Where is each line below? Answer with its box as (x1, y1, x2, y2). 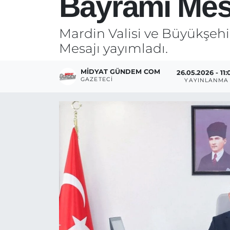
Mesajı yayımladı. (59, 41, 168, 56)
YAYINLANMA (184, 77, 229, 84)
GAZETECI (81, 75, 113, 83)
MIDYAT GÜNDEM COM (81, 67, 161, 75)
